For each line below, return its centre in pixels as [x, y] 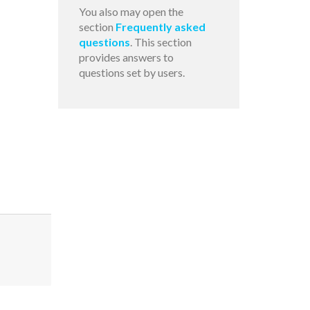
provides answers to [126, 57]
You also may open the [131, 12]
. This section [161, 42]
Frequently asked [160, 27]
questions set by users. [131, 73]
